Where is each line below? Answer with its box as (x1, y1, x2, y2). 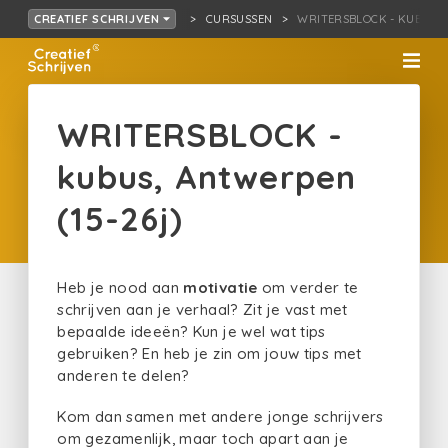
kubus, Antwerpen (57, 155, 357, 197)
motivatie (183, 278, 258, 297)
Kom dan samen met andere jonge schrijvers (57, 406, 384, 426)
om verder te (257, 278, 359, 297)
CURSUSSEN (205, 11, 273, 26)
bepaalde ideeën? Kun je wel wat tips (57, 322, 326, 341)
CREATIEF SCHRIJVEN (33, 11, 164, 26)
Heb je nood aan (57, 278, 184, 297)
